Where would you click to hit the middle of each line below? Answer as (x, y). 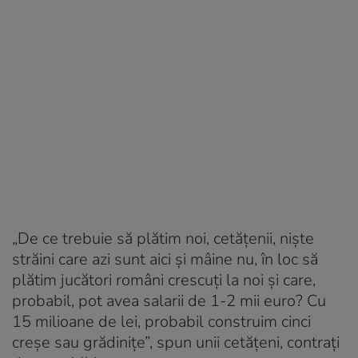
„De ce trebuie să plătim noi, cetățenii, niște (163, 238)
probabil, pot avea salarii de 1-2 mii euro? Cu (169, 300)
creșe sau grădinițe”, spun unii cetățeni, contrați (176, 342)
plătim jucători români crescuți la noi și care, (164, 280)
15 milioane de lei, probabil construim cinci (161, 321)
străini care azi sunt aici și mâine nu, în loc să (165, 259)
